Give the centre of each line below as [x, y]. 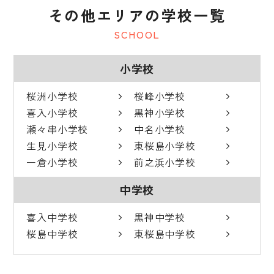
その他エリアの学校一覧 [137, 15]
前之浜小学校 [165, 162]
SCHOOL [137, 35]
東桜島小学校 [165, 146]
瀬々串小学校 [57, 129]
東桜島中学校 [165, 234]
